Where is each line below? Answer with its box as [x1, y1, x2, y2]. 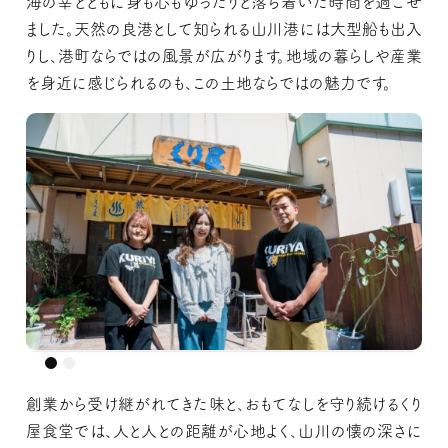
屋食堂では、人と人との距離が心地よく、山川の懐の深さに [25, 422, 422, 439]
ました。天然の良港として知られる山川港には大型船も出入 [25, 20, 422, 37]
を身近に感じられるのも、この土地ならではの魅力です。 [25, 74, 391, 91]
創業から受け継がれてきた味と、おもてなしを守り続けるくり [25, 395, 422, 412]
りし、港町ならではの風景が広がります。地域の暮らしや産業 [25, 47, 422, 64]
